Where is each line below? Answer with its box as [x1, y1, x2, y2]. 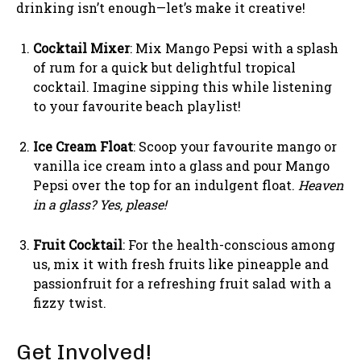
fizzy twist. [33, 293, 106, 311]
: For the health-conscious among [122, 235, 335, 253]
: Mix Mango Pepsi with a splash [130, 39, 338, 56]
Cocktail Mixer [33, 39, 130, 56]
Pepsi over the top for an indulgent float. [33, 176, 298, 193]
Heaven [298, 176, 343, 193]
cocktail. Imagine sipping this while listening [33, 77, 332, 95]
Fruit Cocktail [33, 235, 122, 253]
